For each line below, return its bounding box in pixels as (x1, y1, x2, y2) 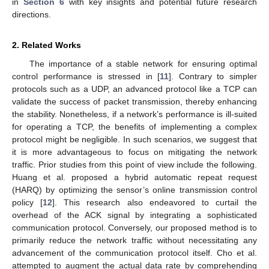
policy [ (12, 197, 43, 207)
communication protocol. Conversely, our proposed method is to (12, 222, 257, 232)
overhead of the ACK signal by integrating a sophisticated (12, 210, 257, 220)
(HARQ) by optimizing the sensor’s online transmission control (12, 184, 257, 195)
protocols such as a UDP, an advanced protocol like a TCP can (12, 83, 257, 94)
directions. (12, 9, 51, 19)
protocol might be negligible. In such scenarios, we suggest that (12, 134, 257, 144)
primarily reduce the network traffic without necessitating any (12, 235, 257, 245)
